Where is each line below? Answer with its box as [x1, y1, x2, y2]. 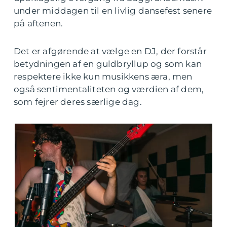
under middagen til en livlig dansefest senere [14, 6, 212, 16]
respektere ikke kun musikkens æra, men [14, 71, 193, 82]
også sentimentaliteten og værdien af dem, [14, 84, 204, 94]
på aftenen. [14, 18, 63, 28]
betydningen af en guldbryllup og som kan [14, 59, 202, 69]
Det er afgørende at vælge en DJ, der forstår [14, 46, 207, 56]
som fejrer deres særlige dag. [14, 97, 142, 107]
